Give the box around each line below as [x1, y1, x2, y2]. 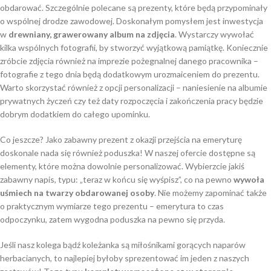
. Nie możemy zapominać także [154, 188, 267, 198]
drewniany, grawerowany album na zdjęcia [8, 29, 175, 39]
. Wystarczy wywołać [175, 29, 254, 39]
